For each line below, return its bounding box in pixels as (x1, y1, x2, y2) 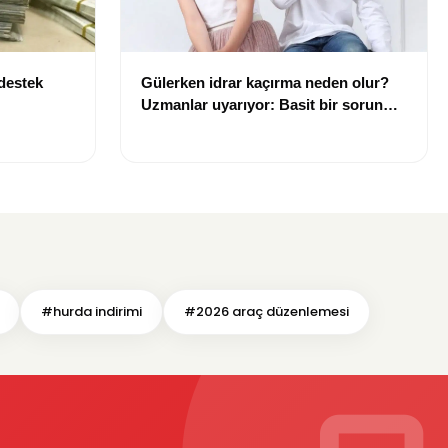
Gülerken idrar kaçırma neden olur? (141, 74, 389, 92)
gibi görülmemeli (141, 118, 258, 136)
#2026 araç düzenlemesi (184, 302, 349, 322)
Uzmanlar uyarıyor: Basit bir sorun (141, 96, 383, 114)
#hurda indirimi (41, 302, 142, 322)
